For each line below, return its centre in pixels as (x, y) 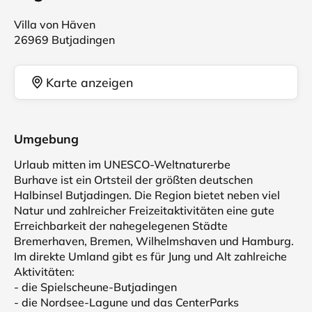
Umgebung (46, 139)
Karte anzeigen (89, 82)
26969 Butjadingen (64, 40)
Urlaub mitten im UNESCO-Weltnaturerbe (122, 164)
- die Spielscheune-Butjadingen (95, 287)
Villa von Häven (55, 24)
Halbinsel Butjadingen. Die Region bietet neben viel (147, 195)
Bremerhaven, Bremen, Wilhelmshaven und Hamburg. (154, 241)
